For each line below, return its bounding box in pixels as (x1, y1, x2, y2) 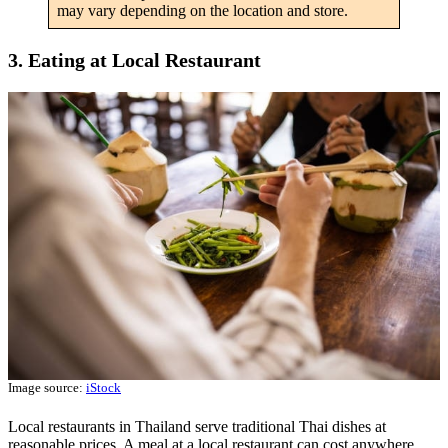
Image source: (8, 379, 86, 395)
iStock (86, 379, 121, 395)
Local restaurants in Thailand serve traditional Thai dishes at (8, 417, 386, 435)
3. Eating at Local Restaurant (8, 48, 261, 71)
